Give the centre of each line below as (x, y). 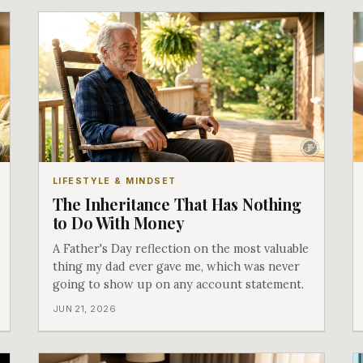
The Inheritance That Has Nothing (177, 205)
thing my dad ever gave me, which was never (176, 266)
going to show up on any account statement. (178, 284)
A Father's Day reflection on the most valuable (180, 248)
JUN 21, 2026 (84, 308)
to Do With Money (118, 223)
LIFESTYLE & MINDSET (114, 181)
